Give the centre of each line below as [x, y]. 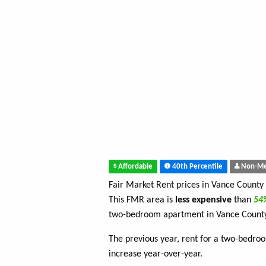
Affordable [134, 167]
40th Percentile [197, 167]
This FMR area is [142, 200]
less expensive [203, 200]
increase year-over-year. [156, 254]
